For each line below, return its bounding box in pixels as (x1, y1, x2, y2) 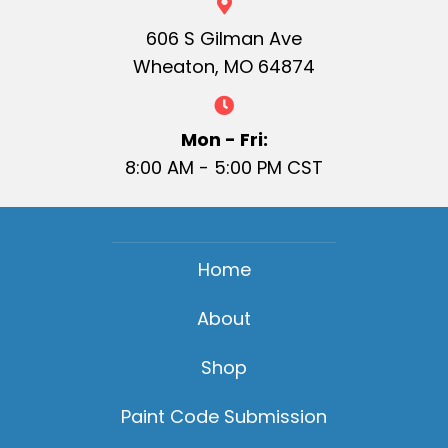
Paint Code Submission (121, 404, 327, 430)
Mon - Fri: (180, 127, 268, 153)
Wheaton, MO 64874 (133, 54, 315, 80)
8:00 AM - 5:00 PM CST (125, 155, 323, 181)
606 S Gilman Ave (146, 26, 302, 52)
